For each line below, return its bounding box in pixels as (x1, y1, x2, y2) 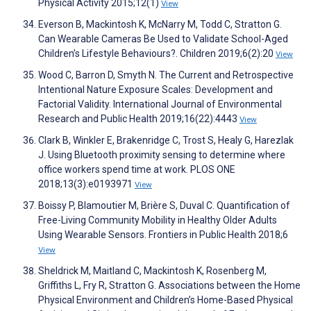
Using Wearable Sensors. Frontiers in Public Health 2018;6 (38, 229, 288, 241)
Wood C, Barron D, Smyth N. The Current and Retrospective (38, 69, 294, 81)
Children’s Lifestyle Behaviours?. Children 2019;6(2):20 (38, 48, 276, 60)
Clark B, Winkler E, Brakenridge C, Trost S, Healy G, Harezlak (38, 135, 294, 146)
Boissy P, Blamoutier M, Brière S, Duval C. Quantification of (38, 200, 290, 212)
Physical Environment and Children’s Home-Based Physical (38, 294, 293, 306)
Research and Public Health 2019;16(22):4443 (38, 113, 239, 125)
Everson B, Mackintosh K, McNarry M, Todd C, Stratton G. (38, 19, 282, 31)
